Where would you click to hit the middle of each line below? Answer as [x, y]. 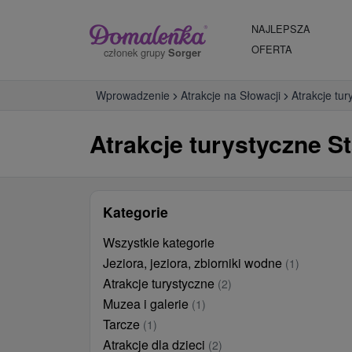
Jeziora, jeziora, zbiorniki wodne [194, 263]
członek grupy [136, 52]
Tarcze [123, 324]
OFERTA [272, 49]
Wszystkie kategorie [159, 242]
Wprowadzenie [133, 95]
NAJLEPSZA [281, 29]
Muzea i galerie [147, 304]
